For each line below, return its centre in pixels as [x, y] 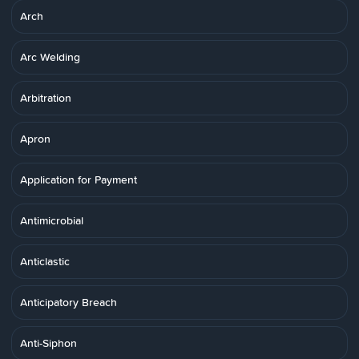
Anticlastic [45, 261]
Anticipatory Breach [69, 302]
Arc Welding [50, 57]
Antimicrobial [52, 220]
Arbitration [46, 98]
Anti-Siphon [48, 343]
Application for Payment [79, 179]
